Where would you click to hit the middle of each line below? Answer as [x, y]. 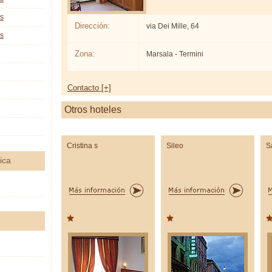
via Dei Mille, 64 [173, 26]
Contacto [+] [89, 87]
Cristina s [82, 145]
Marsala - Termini [175, 54]
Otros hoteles [93, 109]
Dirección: [92, 25]
